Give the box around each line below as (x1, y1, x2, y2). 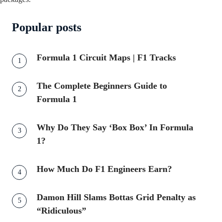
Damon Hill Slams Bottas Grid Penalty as (37, 192, 196, 202)
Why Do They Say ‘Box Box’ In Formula (37, 122, 193, 132)
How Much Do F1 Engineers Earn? (37, 164, 172, 174)
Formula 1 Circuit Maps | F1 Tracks (37, 52, 176, 62)
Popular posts (12, 20, 81, 34)
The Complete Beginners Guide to (37, 80, 167, 91)
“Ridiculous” (37, 205, 86, 216)
